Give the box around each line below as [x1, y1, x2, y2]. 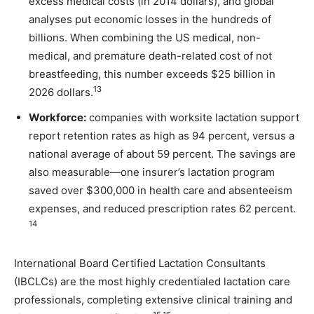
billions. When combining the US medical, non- [29, 30, 261, 44]
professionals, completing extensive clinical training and [14, 292, 292, 306]
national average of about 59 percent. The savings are [29, 146, 296, 161]
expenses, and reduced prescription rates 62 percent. [29, 201, 296, 215]
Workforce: [29, 110, 86, 124]
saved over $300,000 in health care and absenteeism [29, 183, 292, 197]
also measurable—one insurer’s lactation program [29, 165, 275, 179]
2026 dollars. [29, 85, 93, 99]
